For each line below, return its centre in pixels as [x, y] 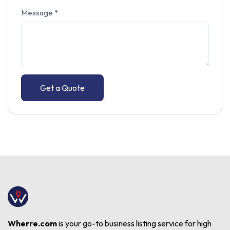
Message [38, 12]
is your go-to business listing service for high [134, 223]
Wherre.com [32, 223]
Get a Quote [62, 88]
